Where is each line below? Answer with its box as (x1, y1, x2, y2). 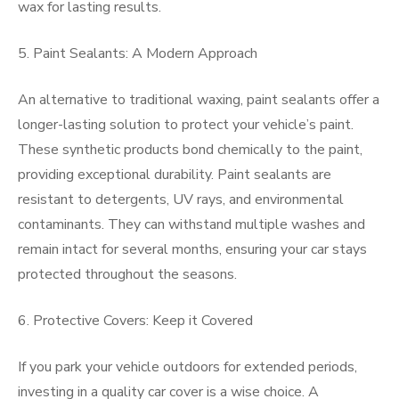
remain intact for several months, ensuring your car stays (18, 240, 367, 259)
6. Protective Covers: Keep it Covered (18, 311, 253, 330)
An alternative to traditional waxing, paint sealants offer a (18, 90, 379, 110)
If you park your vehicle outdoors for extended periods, (18, 357, 357, 377)
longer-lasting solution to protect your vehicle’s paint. (18, 115, 354, 134)
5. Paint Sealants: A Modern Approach (18, 44, 257, 63)
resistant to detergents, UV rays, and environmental (18, 190, 344, 209)
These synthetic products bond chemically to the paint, (18, 140, 362, 159)
